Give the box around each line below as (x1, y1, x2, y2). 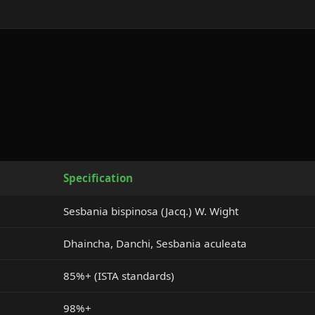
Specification (63, 171, 133, 185)
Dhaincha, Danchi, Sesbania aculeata (63, 236, 247, 250)
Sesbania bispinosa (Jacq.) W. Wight (63, 204, 238, 218)
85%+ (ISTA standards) (63, 269, 174, 283)
